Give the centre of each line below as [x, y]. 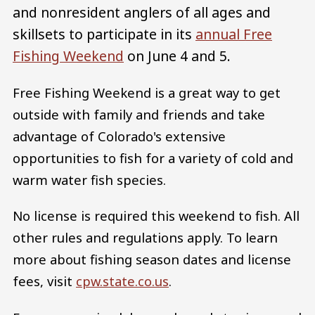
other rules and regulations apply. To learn [145, 238]
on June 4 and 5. [179, 56]
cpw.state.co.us [122, 281]
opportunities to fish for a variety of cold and [153, 157]
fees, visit [44, 281]
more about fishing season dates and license [152, 259]
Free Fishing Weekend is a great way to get [147, 92]
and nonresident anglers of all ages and [142, 12]
